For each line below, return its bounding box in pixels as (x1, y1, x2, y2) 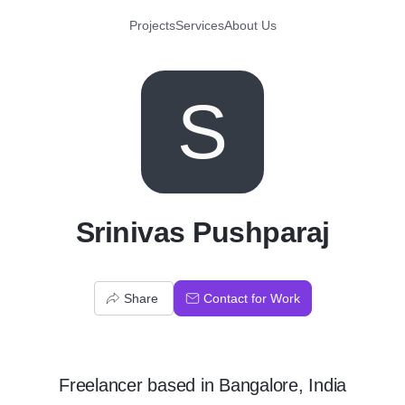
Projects (128, 18, 175, 33)
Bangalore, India (219, 375, 346, 395)
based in (142, 375, 219, 395)
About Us (223, 18, 277, 33)
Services (174, 18, 224, 33)
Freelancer (59, 375, 143, 395)
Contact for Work (202, 291, 300, 306)
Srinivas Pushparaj (75, 216, 330, 249)
